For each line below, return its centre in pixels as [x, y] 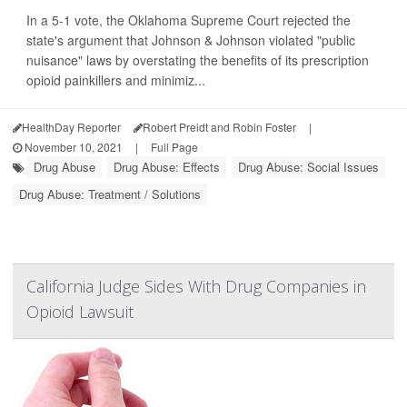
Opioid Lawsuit [80, 312]
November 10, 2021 [72, 147]
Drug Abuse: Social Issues [308, 167]
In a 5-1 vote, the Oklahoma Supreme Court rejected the [189, 20]
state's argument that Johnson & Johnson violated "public [191, 40]
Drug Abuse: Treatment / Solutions [110, 194]
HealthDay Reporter [71, 127]
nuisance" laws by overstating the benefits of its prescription [198, 60]
